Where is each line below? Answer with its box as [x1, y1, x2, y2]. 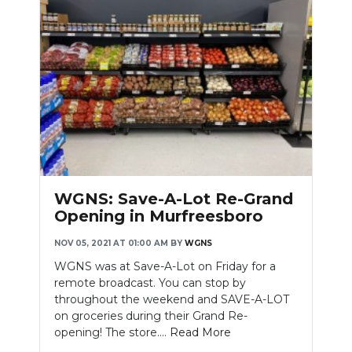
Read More [170, 324, 231, 339]
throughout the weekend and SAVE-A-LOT [54, 291, 289, 306]
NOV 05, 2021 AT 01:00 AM [54, 237, 168, 248]
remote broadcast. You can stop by [54, 275, 246, 290]
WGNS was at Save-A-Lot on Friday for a [54, 258, 276, 273]
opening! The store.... [54, 324, 170, 339]
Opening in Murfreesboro [54, 206, 263, 225]
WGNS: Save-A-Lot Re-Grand [54, 189, 293, 208]
